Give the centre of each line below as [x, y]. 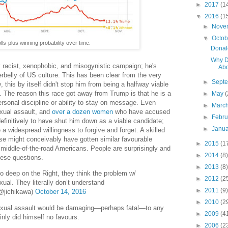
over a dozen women [82, 112]
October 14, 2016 [61, 192]
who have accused [141, 112]
